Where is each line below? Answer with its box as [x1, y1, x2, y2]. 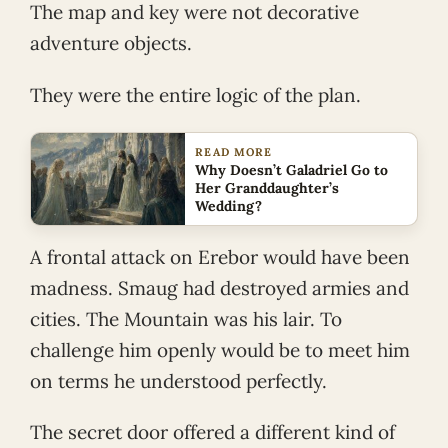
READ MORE [195, 144, 273, 159]
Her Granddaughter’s [195, 178, 340, 197]
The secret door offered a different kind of [30, 420, 395, 445]
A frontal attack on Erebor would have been [30, 244, 410, 269]
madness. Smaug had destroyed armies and [30, 275, 409, 300]
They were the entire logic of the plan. [30, 82, 361, 107]
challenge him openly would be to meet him [30, 337, 410, 362]
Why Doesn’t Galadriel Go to [195, 160, 389, 179]
